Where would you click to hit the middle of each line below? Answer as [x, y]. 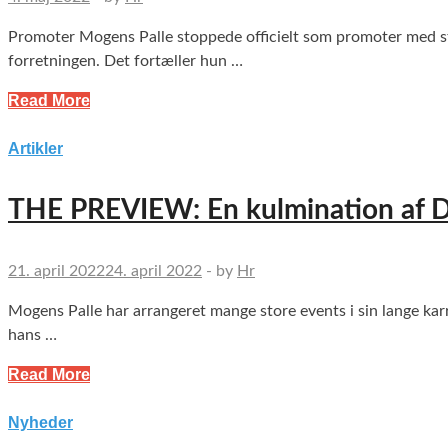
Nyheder [40, 423]
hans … [32, 335]
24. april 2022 [153, 271]
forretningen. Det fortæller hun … [125, 61]
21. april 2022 [56, 271]
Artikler [35, 149]
